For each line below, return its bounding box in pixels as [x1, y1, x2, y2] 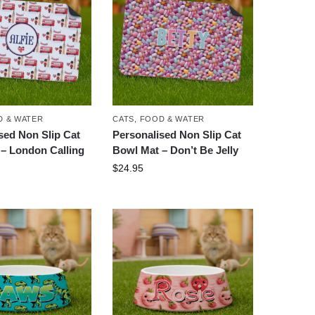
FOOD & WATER [139, 114, 205, 123]
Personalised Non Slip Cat [112, 128, 242, 141]
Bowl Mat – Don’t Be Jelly [112, 143, 239, 156]
